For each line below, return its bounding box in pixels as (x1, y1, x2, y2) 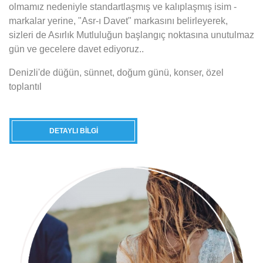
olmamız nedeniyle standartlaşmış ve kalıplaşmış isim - (9, 1, 237, 12)
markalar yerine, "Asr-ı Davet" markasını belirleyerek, (9, 15, 228, 26)
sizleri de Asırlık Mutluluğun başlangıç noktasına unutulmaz (9, 29, 254, 40)
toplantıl (9, 81, 42, 92)
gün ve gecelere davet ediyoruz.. (9, 43, 144, 54)
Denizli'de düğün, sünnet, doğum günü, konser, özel (9, 67, 224, 77)
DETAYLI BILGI (49, 126, 98, 135)
